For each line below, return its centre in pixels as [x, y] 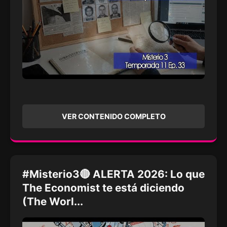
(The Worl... [53, 202]
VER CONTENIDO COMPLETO [113, 117]
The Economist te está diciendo [103, 188]
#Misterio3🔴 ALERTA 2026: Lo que [113, 174]
